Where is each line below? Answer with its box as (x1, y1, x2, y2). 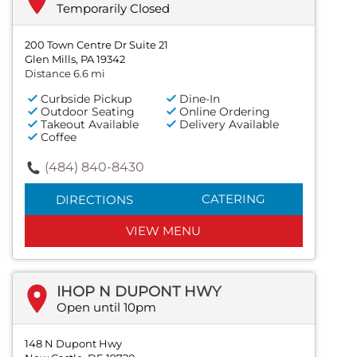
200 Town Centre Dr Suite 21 (25, 38, 168, 52)
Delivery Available (179, 117, 280, 132)
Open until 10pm (57, 300, 156, 316)
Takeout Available (41, 117, 139, 132)
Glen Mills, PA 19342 (25, 53, 125, 66)
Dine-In (179, 92, 221, 107)
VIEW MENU (126, 223, 202, 239)
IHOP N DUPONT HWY (57, 283, 221, 301)
